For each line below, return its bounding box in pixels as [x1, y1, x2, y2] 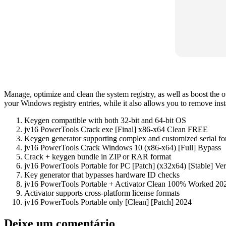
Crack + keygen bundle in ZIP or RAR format [24, 152, 171, 161]
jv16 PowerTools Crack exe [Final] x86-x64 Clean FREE [24, 125, 208, 134]
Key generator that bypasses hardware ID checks [24, 171, 180, 180]
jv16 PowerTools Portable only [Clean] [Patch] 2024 [24, 198, 192, 207]
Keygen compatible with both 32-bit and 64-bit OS [24, 116, 186, 125]
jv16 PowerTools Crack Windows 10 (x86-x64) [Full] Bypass [24, 143, 221, 152]
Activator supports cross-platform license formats [24, 189, 180, 198]
